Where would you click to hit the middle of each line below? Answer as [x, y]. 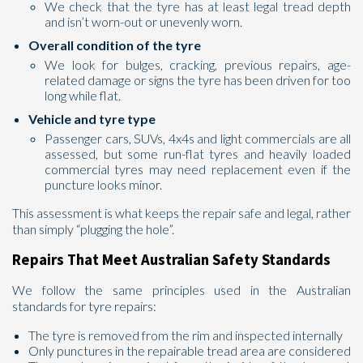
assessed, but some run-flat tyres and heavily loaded [198, 154]
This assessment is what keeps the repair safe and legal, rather [181, 213]
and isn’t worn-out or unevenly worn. [143, 21]
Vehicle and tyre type [92, 119]
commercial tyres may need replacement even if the [198, 169]
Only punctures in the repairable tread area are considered [190, 350]
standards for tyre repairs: [84, 306]
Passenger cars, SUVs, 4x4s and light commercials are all [198, 138]
